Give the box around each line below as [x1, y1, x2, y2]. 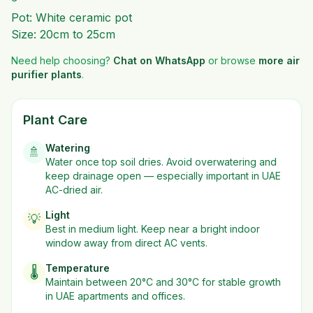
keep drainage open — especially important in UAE [45, 170, 281, 182]
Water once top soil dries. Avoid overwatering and [45, 156, 277, 168]
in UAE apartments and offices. [45, 290, 185, 302]
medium [79, 223, 115, 235]
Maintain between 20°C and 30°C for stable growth [45, 276, 281, 288]
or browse [208, 54, 256, 66]
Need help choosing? [11, 54, 110, 66]
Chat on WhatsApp [113, 54, 205, 66]
